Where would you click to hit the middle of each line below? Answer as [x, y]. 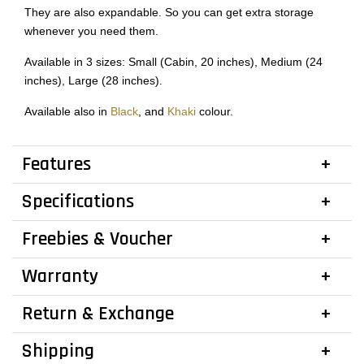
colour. [214, 111]
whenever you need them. [91, 31]
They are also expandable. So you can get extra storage [169, 12]
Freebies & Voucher [97, 239]
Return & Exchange [98, 314]
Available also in [67, 111]
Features [56, 164]
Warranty [60, 276]
